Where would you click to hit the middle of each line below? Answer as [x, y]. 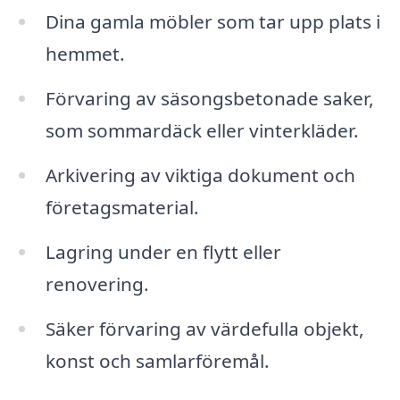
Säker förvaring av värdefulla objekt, [204, 328]
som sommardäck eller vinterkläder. [202, 131]
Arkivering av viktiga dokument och [200, 175]
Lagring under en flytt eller [163, 251]
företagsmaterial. [122, 207]
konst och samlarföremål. [157, 360]
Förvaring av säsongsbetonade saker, [209, 99]
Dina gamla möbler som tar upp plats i [212, 22]
